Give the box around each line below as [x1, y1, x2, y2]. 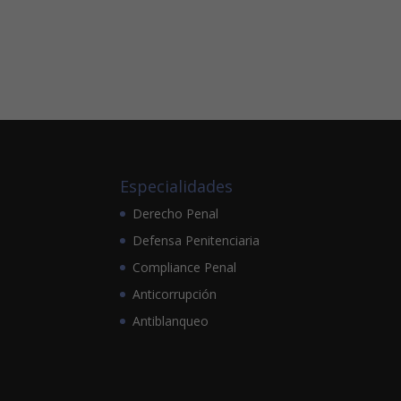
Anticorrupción [132, 285, 218, 303]
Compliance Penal [132, 258, 237, 276]
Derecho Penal [132, 204, 219, 222]
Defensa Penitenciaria [132, 231, 260, 249]
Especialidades [120, 175, 234, 197]
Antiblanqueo [132, 311, 209, 329]
